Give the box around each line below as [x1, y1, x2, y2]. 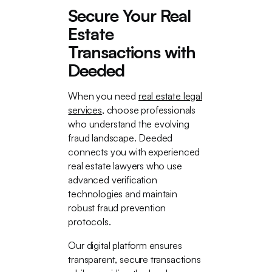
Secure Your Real [68, 5, 191, 26]
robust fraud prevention [68, 202, 166, 214]
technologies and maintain [68, 188, 177, 200]
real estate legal [138, 90, 202, 102]
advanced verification [68, 174, 157, 186]
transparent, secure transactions [68, 253, 201, 265]
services [68, 104, 102, 116]
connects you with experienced [68, 146, 200, 158]
